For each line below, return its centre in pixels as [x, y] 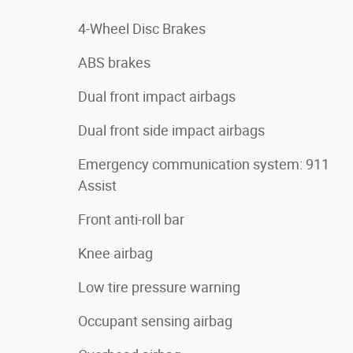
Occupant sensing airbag [155, 321]
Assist [97, 186]
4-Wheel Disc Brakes [142, 29]
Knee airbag [115, 253]
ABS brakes [114, 63]
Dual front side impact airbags [171, 130]
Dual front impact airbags [157, 97]
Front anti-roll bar [131, 219]
